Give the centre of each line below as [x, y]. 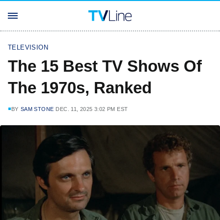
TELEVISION [28, 47]
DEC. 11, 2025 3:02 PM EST [92, 109]
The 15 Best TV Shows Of [105, 66]
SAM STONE [37, 109]
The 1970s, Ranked [80, 88]
